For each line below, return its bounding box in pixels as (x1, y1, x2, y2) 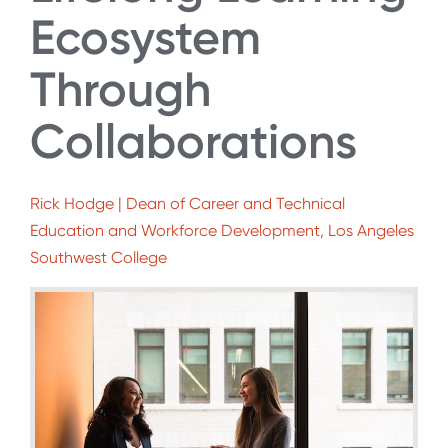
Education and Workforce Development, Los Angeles (30, 221, 414, 241)
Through (30, 60, 211, 118)
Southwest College (30, 248, 167, 268)
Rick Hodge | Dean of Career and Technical (30, 194, 345, 214)
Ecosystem (30, 8, 261, 66)
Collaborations (30, 112, 357, 170)
